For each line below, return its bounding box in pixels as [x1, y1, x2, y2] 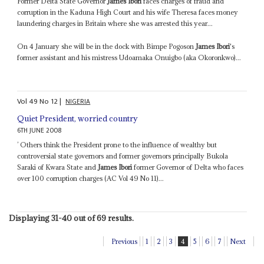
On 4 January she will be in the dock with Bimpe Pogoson [17, 41, 196, 51]
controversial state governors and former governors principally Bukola [17, 151, 229, 161]
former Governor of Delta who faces [132, 163, 244, 172]
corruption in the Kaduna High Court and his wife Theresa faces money [17, 7, 239, 16]
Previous [111, 237, 138, 246]
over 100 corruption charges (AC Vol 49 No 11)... [17, 174, 164, 183]
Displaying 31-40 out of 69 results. [8, 213, 134, 224]
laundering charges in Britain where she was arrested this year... [17, 18, 213, 28]
